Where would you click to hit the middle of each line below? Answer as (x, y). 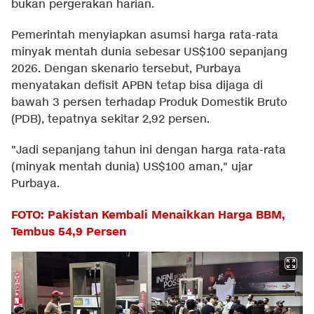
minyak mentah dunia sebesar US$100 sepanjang (149, 52)
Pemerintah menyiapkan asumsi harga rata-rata (145, 35)
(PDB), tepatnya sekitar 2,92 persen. (110, 119)
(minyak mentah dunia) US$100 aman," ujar (132, 167)
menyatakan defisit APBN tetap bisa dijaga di (137, 86)
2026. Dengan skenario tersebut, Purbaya (126, 69)
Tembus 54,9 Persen (69, 232)
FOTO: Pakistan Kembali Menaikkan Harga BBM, (148, 215)
